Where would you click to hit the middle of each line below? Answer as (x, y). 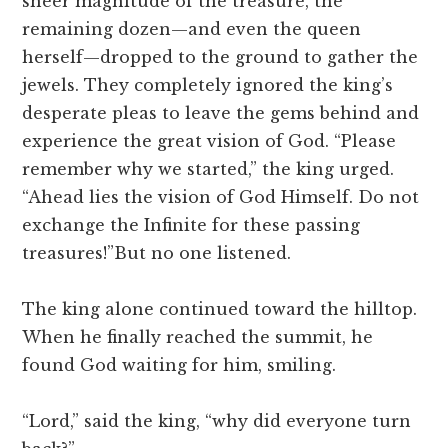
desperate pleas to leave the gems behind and (221, 113)
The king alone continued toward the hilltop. (220, 309)
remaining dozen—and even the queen (192, 29)
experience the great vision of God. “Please (209, 141)
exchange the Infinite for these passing (191, 225)
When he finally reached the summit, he (198, 337)
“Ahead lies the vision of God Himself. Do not (221, 197)
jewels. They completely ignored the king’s (208, 85)
